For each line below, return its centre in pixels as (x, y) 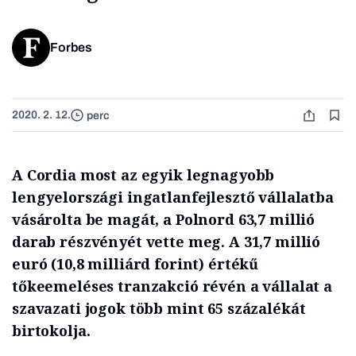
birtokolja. (51, 331)
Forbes (71, 48)
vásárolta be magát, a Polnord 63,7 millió (164, 220)
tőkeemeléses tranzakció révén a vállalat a (172, 286)
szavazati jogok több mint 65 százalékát (159, 309)
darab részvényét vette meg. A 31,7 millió (166, 242)
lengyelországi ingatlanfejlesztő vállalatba (173, 197)
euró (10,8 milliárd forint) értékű (135, 264)
